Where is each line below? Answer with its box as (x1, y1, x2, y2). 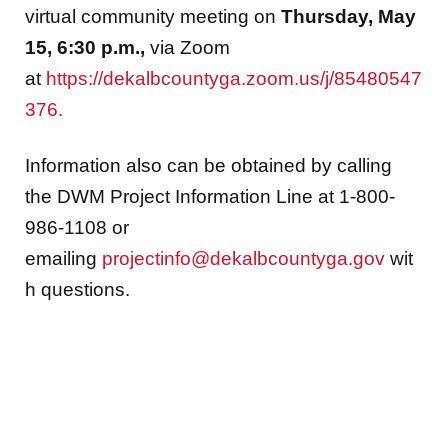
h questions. (25, 278, 135, 300)
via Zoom (150, 36, 230, 58)
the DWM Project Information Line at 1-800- (25, 185, 395, 207)
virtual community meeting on (25, 5, 281, 27)
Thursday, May (281, 5, 416, 27)
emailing (25, 247, 102, 269)
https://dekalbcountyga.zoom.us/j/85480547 (46, 67, 422, 89)
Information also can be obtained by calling (25, 154, 392, 176)
